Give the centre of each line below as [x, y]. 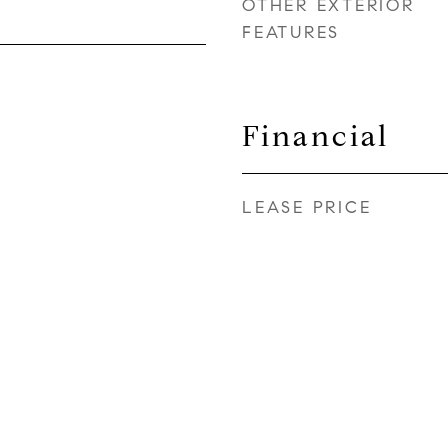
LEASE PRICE [307, 207]
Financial [315, 136]
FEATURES [291, 32]
